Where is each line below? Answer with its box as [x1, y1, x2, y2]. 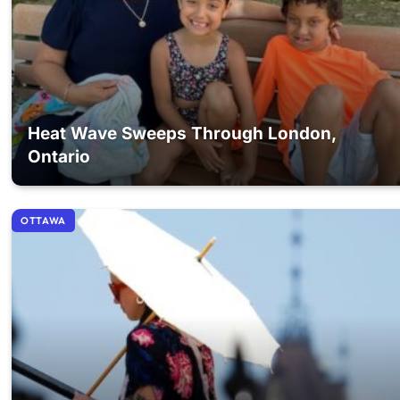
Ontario [28, 146, 91, 168]
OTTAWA [21, 213, 66, 227]
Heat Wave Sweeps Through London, [28, 123, 337, 145]
